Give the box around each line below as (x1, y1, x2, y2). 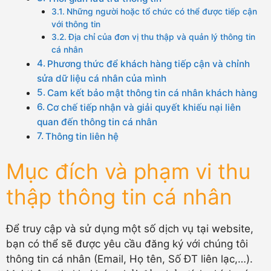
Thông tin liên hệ (45, 130, 119, 142)
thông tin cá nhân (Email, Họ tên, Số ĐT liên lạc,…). (6, 253, 253, 265)
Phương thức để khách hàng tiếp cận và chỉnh (47, 57, 250, 70)
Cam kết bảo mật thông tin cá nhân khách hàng (47, 87, 258, 99)
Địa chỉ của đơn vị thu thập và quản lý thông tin (68, 31, 255, 42)
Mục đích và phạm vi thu (6, 158, 250, 184)
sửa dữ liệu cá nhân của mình (37, 72, 166, 84)
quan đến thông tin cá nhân (37, 116, 157, 128)
